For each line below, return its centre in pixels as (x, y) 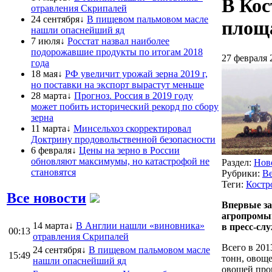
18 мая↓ (47, 73)
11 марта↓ (51, 128)
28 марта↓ (51, 95)
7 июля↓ (48, 41)
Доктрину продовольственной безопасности (123, 139)
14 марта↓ (53, 225)
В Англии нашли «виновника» (140, 225)
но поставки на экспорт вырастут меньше (117, 84)
